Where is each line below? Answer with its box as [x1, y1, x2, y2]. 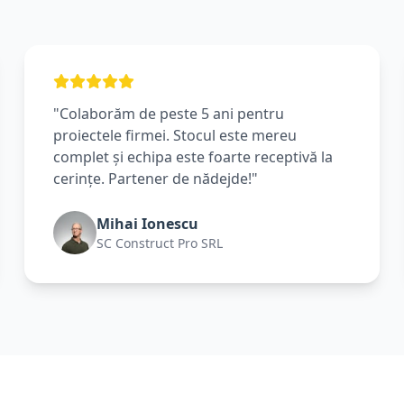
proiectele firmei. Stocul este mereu [52, 125, 297, 145]
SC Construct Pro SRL [96, 234, 223, 252]
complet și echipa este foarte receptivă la [52, 147, 333, 167]
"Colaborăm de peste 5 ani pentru [52, 104, 284, 124]
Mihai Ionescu [96, 214, 198, 234]
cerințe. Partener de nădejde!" [52, 169, 258, 188]
